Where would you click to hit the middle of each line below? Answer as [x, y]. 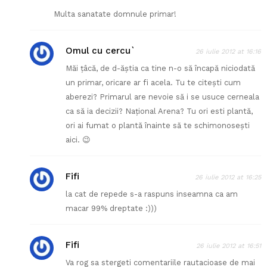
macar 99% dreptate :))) [111, 209]
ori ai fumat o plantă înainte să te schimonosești [158, 126]
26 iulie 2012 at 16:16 [228, 52]
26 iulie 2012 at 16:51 [229, 246]
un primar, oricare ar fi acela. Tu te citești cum [153, 83]
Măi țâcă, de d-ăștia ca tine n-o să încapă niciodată [160, 69]
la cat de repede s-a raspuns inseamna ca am [152, 194]
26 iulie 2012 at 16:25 [228, 178]
